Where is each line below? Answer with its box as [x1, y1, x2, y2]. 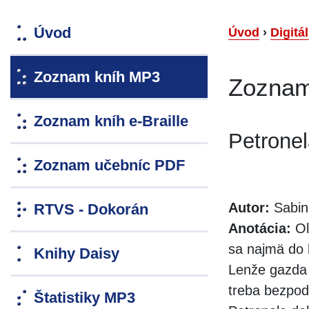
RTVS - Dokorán [34, 201, 148, 219]
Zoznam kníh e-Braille [34, 112, 188, 130]
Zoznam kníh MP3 [34, 68, 160, 86]
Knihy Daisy [34, 245, 119, 263]
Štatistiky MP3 [34, 289, 135, 307]
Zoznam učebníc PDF [34, 157, 185, 175]
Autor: [228, 200, 270, 216]
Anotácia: [228, 221, 291, 237]
